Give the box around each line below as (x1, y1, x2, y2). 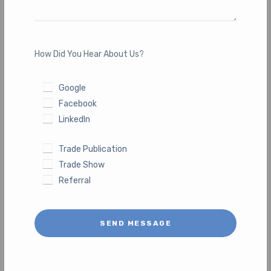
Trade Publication (59, 143, 128, 154)
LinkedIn (59, 114, 91, 125)
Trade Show (59, 159, 105, 170)
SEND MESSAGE (100, 218, 171, 227)
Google (59, 82, 87, 93)
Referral (59, 175, 91, 186)
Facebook (59, 98, 97, 109)
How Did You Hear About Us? (34, 48, 145, 59)
